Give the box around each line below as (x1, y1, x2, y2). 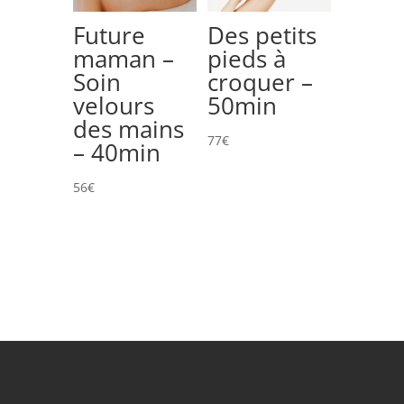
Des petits (207, 18, 317, 51)
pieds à (207, 41, 286, 75)
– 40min (72, 135, 161, 169)
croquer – (207, 65, 313, 98)
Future (72, 18, 145, 51)
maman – (72, 41, 174, 75)
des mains (72, 112, 184, 145)
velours (72, 88, 154, 122)
